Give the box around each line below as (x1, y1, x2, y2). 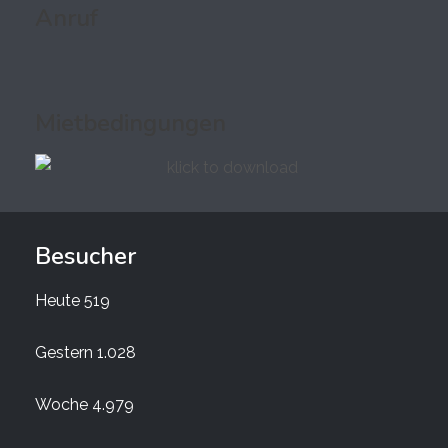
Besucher (35, 239, 136, 272)
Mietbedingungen (35, 106, 226, 139)
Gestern (35, 342, 97, 362)
